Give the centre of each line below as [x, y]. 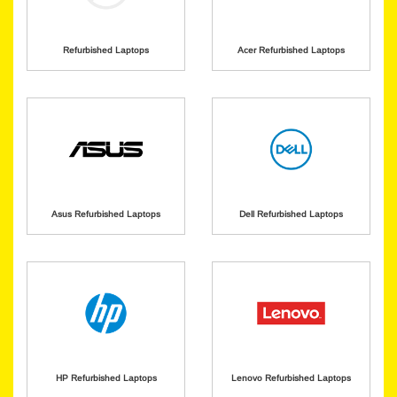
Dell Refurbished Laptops [291, 214]
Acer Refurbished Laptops [291, 50]
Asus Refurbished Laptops [106, 214]
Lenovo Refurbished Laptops [291, 378]
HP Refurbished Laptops [106, 378]
